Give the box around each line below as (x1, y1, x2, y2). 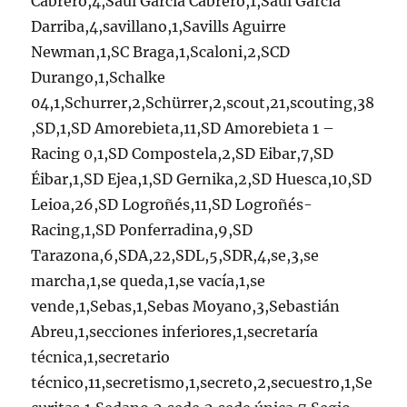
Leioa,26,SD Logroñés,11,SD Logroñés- (31, 194, 313, 213)
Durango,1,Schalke (31, 67, 166, 86)
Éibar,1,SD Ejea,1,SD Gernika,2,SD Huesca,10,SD (31, 169, 372, 188)
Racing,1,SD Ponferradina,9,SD (31, 220, 253, 239)
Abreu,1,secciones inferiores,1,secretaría (31, 322, 319, 341)
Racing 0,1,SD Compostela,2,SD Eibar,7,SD (31, 144, 334, 163)
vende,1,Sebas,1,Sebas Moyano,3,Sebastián (31, 296, 341, 315)
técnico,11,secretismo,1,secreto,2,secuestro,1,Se (31, 372, 373, 392)
